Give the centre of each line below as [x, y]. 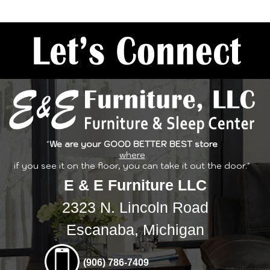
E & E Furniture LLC [135, 185]
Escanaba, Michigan [135, 230]
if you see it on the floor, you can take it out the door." [132, 166]
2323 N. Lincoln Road [135, 208]
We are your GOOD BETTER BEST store [133, 144]
